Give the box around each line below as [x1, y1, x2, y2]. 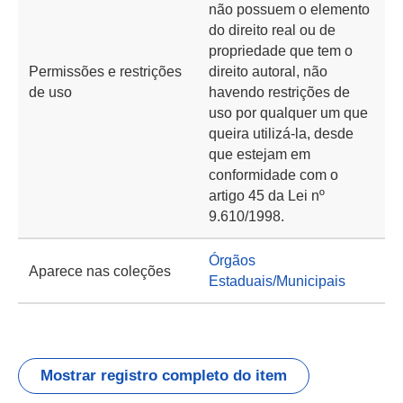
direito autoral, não [209, 64, 327, 79]
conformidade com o [209, 167, 338, 183]
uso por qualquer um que [209, 105, 368, 121]
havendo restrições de [209, 85, 350, 100]
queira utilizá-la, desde [209, 126, 354, 141]
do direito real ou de [209, 22, 336, 38]
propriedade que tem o [209, 43, 353, 58]
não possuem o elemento [209, 2, 370, 17]
